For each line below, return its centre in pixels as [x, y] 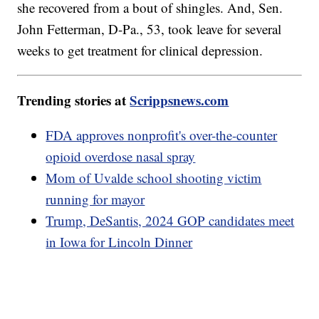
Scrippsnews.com [179, 100]
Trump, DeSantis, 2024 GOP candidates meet [170, 221]
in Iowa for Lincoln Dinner [119, 242]
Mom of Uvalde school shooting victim [154, 178]
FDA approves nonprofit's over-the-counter [162, 135]
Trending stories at [74, 100]
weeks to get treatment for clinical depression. [140, 51]
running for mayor [95, 199]
